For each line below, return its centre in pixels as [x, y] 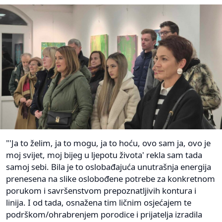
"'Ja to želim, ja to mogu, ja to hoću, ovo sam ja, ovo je [108, 143]
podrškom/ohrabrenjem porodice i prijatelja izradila [104, 214]
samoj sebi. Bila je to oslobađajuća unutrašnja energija [109, 166]
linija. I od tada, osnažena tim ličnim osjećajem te [99, 202]
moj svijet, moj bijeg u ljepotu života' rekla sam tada [104, 155]
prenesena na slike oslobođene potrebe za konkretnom [111, 178]
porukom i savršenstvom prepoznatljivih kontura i [101, 190]
